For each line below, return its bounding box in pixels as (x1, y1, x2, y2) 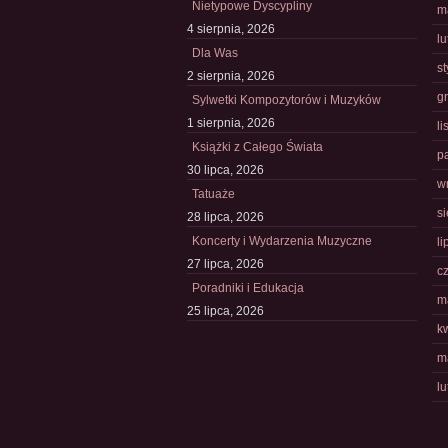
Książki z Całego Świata (192, 140, 323, 154)
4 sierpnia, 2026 (187, 22, 275, 36)
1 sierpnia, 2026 (187, 116, 275, 130)
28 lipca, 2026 (187, 210, 264, 224)
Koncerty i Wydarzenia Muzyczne (192, 234, 372, 248)
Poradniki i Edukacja (192, 281, 304, 295)
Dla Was (192, 46, 238, 60)
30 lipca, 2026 (187, 163, 264, 177)
